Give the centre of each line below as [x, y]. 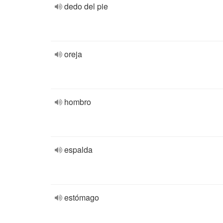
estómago [82, 197]
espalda [78, 150]
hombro [78, 102]
